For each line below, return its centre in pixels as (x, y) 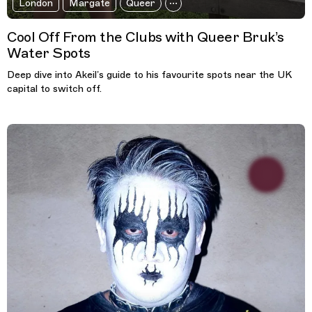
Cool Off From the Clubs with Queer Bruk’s (146, 38)
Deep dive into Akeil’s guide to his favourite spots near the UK (149, 75)
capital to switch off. (54, 89)
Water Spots (49, 54)
